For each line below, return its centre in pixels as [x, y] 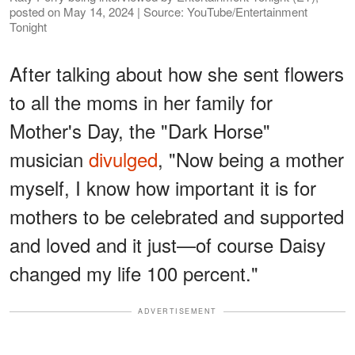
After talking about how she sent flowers [177, 74]
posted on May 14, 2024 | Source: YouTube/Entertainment [158, 12]
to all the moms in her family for [141, 102]
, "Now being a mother [251, 159]
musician [49, 159]
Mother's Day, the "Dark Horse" [140, 131]
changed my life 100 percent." [134, 273]
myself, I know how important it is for [163, 188]
